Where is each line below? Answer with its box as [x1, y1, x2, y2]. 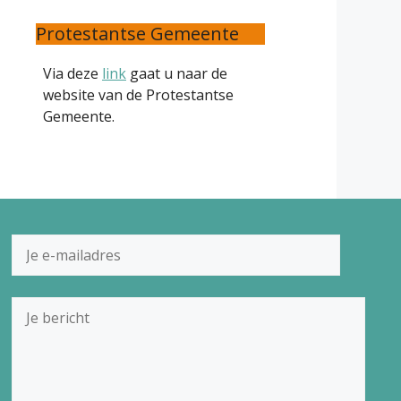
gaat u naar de [126, 63, 227, 83]
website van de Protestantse [43, 84, 234, 105]
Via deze [43, 63, 102, 83]
